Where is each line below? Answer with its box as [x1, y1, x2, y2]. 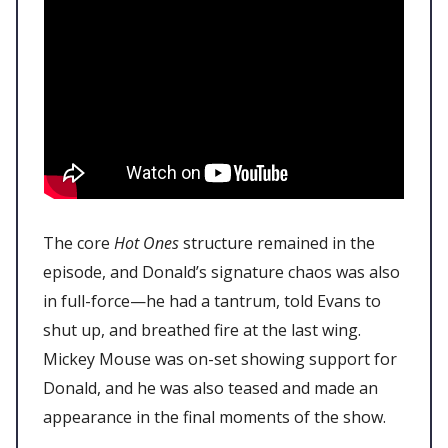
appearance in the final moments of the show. [43, 406, 390, 429]
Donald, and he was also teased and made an [43, 377, 378, 400]
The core [43, 232, 114, 255]
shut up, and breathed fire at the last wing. [43, 319, 361, 342]
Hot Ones [114, 232, 179, 255]
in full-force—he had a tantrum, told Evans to [43, 290, 381, 313]
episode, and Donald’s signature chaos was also [43, 261, 400, 284]
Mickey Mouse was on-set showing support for [43, 348, 397, 371]
